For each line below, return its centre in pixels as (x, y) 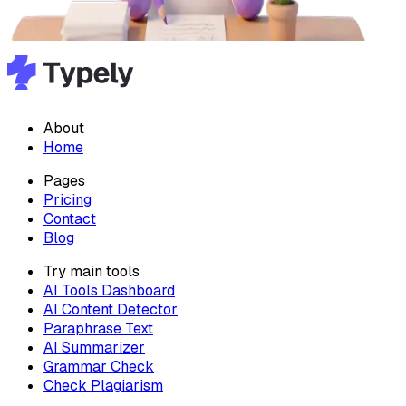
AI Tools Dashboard (109, 291)
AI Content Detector (111, 310)
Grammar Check (99, 367)
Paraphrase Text (98, 329)
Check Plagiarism (103, 386)
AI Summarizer (94, 348)
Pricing (68, 200)
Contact (70, 219)
